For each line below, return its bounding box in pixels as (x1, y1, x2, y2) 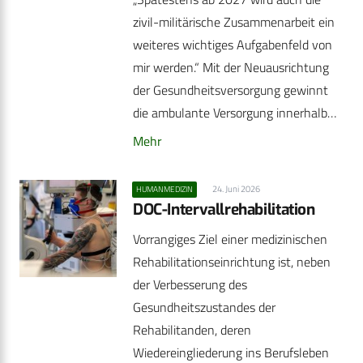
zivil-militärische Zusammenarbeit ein (133, 12, 335, 32)
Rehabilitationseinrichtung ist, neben (133, 252, 331, 272)
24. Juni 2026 (211, 181, 260, 195)
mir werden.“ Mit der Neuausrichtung (133, 58, 329, 78)
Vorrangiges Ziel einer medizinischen (133, 229, 327, 250)
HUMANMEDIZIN (136, 182, 194, 195)
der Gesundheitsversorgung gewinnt (133, 80, 328, 100)
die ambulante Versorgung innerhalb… (133, 103, 336, 123)
